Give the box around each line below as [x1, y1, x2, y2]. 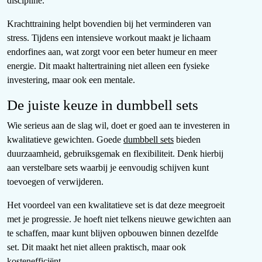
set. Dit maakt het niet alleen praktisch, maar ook [7, 242, 186, 253]
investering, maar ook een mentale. [7, 75, 135, 85]
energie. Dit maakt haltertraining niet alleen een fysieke [7, 61, 209, 71]
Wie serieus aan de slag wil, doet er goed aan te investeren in [7, 120, 230, 131]
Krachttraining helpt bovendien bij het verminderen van [7, 19, 211, 29]
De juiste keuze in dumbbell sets [7, 97, 198, 113]
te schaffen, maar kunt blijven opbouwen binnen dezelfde [7, 228, 218, 239]
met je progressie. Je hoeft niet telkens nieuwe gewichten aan [7, 214, 231, 225]
